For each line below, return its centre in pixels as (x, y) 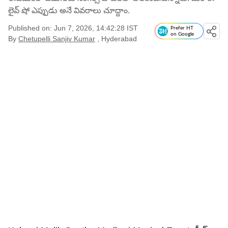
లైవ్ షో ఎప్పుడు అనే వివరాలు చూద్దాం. (69, 10)
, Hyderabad (117, 39)
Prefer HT (182, 28)
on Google (182, 34)
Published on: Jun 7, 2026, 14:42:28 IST (73, 28)
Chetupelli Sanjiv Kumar (57, 39)
